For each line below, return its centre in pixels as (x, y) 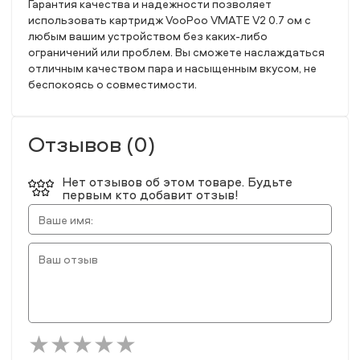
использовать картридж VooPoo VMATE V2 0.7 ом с (170, 20)
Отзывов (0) (92, 143)
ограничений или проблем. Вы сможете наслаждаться (176, 52)
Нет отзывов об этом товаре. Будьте (177, 182)
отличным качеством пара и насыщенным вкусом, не (172, 68)
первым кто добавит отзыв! (150, 194)
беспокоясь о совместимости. (112, 84)
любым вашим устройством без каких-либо (148, 36)
